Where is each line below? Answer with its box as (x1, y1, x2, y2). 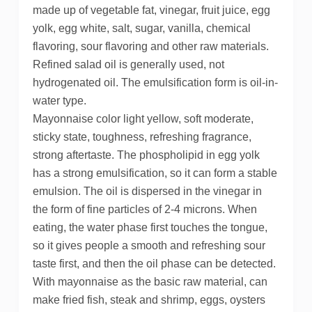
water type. (32, 95, 86, 107)
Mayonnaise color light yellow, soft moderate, (32, 113, 253, 125)
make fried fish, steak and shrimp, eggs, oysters (32, 294, 265, 306)
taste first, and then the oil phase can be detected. (32, 258, 276, 270)
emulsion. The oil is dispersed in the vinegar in (32, 185, 262, 198)
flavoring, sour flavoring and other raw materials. (32, 40, 269, 53)
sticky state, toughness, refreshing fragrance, (32, 131, 251, 143)
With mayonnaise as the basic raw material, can (32, 276, 267, 288)
